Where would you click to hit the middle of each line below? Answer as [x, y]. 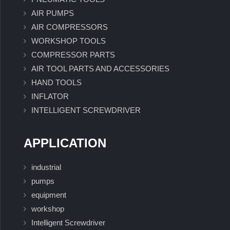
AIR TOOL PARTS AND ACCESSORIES [100, 69]
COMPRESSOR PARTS [73, 55]
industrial [46, 167]
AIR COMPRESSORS [70, 27]
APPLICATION [65, 143]
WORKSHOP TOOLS [69, 41]
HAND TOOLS [56, 83]
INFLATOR [50, 97]
